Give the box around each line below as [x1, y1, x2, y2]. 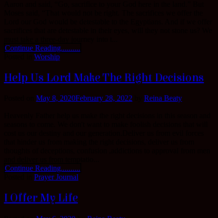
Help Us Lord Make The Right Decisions [4, 71, 204, 85]
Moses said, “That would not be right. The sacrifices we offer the [4, 8, 203, 17]
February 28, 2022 [75, 94, 132, 103]
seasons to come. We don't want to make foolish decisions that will [4, 120, 208, 129]
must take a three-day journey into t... [4, 35, 118, 43]
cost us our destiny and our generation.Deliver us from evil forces [4, 129, 204, 138]
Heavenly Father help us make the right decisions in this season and [4, 111, 211, 120]
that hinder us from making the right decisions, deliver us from [4, 138, 194, 146]
